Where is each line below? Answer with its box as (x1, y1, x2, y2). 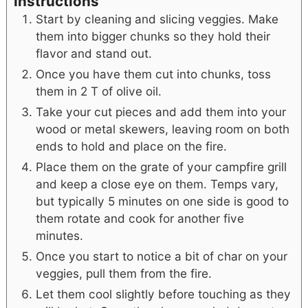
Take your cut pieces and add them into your (35, 104, 286, 119)
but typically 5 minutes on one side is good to (35, 193, 289, 208)
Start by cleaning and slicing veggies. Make (35, 11, 278, 26)
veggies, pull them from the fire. (35, 265, 212, 280)
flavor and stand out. (35, 45, 152, 60)
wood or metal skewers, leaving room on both (35, 121, 289, 136)
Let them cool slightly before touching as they (35, 286, 291, 301)
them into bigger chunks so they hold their (35, 28, 270, 43)
